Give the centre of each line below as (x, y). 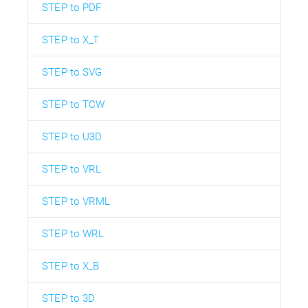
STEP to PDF (72, 8)
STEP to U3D (72, 137)
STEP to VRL (72, 169)
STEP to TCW (74, 105)
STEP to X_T (71, 40)
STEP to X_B (71, 266)
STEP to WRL (73, 234)
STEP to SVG (72, 73)
